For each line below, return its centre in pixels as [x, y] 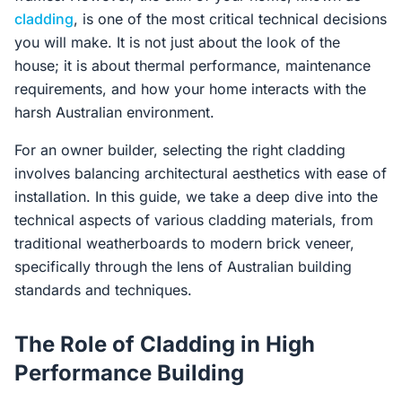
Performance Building [129, 373]
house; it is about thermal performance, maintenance [192, 66]
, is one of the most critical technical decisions [230, 19]
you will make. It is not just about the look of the [177, 42]
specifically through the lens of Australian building [183, 267]
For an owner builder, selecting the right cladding [180, 150]
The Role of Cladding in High [165, 344]
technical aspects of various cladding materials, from [194, 220]
